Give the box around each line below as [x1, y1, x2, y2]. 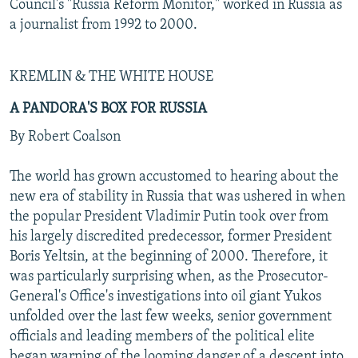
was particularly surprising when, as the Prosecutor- [10, 268, 328, 284]
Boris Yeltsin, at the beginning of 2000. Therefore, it [10, 249, 328, 265]
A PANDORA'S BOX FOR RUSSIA [10, 101, 207, 117]
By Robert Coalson [10, 129, 121, 145]
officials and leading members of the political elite [10, 328, 315, 344]
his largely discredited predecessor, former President [10, 229, 332, 245]
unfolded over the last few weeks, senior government [10, 308, 332, 324]
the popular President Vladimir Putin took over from [10, 209, 328, 225]
